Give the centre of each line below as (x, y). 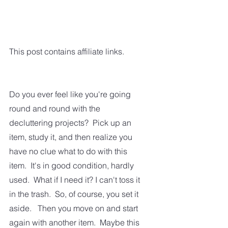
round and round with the (56, 108)
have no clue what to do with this (69, 151)
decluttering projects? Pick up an (71, 122)
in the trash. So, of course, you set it (75, 194)
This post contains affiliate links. (67, 51)
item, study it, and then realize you (72, 137)
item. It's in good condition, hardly (73, 165)
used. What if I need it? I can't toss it (76, 179)
